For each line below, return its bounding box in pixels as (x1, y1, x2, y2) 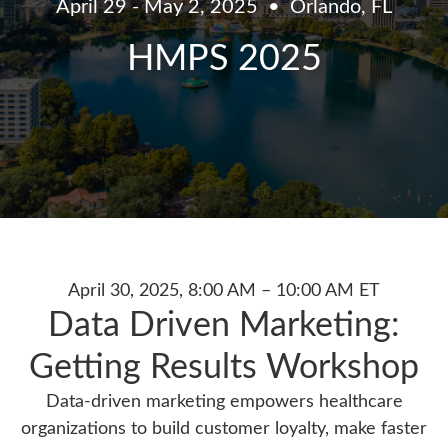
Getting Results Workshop (29, 351, 419, 385)
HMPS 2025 (126, 41, 322, 77)
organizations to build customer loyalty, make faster (21, 420, 427, 438)
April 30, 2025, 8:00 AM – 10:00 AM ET (68, 282, 380, 300)
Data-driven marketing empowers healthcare (45, 393, 403, 411)
